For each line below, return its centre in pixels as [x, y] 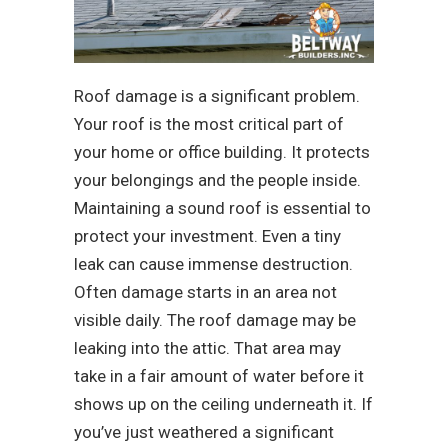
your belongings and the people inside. [217, 180]
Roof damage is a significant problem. [217, 96]
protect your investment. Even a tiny [207, 236]
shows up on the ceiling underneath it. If [223, 404]
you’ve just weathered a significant [204, 432]
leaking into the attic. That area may [207, 348]
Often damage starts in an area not [205, 292]
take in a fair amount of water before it [219, 376]
